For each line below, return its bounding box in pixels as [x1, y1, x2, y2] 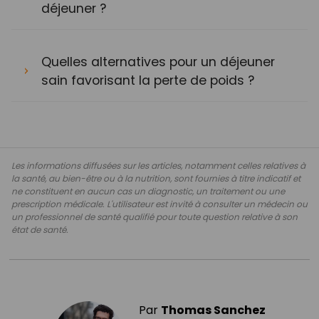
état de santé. [11, 223, 68, 236]
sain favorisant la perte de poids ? [41, 71, 254, 89]
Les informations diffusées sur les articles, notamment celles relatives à [11, 159, 305, 172]
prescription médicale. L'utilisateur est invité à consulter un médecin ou [11, 197, 308, 210]
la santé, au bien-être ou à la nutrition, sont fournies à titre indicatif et [11, 172, 300, 184]
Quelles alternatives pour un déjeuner [41, 53, 275, 70]
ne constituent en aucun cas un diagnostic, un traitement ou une [11, 184, 285, 197]
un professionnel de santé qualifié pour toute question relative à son [11, 210, 298, 223]
